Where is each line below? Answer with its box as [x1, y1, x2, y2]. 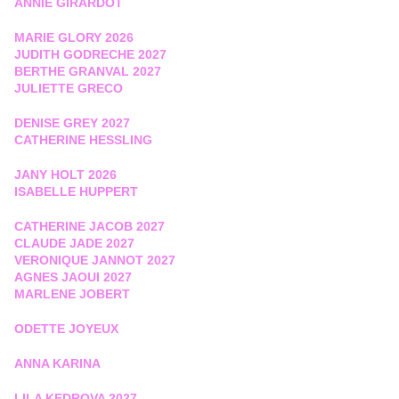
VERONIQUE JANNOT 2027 [14, 253, 175, 268]
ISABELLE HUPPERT [14, 184, 142, 199]
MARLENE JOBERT [14, 287, 130, 302]
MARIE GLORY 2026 [14, 30, 134, 45]
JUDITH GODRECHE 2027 [14, 47, 167, 62]
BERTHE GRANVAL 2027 [14, 64, 161, 79]
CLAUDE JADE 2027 [14, 236, 134, 251]
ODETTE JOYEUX [14, 322, 118, 337]
